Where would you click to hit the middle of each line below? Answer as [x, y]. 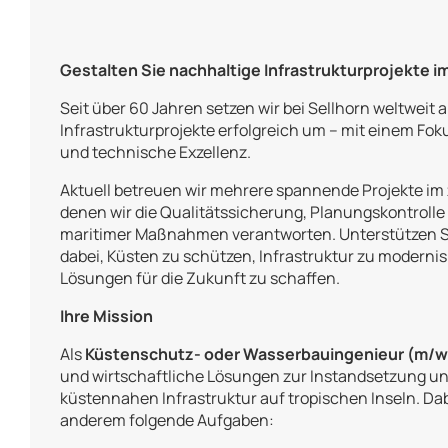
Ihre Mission [106, 316]
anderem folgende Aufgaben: [167, 420]
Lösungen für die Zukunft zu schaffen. [200, 278]
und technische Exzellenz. [155, 152]
